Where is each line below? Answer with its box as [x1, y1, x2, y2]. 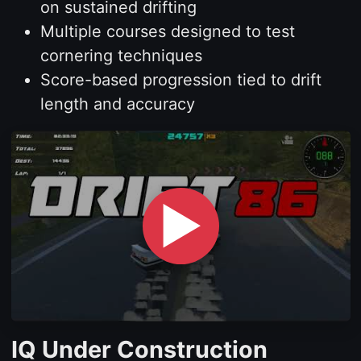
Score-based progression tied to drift [39, 70, 322, 89]
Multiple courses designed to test [39, 22, 295, 41]
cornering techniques [39, 46, 202, 65]
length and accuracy [39, 94, 195, 114]
